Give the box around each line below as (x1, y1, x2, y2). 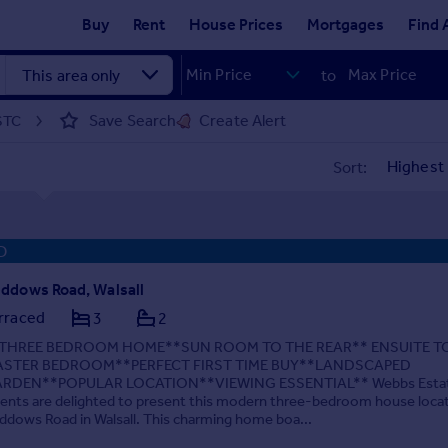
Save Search (89, 111, 177, 130)
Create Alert (199, 111, 287, 130)
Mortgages (307, 15, 384, 34)
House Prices (189, 15, 283, 34)
